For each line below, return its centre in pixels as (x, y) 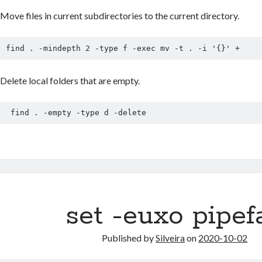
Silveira (170, 238)
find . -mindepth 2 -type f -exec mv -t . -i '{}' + (123, 48)
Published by (129, 238)
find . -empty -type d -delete (78, 113)
